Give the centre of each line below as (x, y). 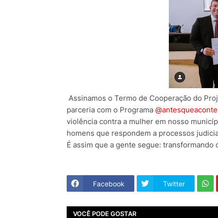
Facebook (109, 183)
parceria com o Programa (111, 110)
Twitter (174, 183)
